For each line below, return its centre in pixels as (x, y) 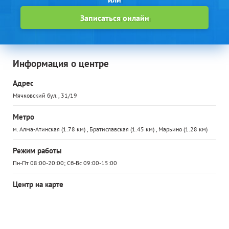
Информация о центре (61, 63)
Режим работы (37, 151)
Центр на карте (38, 184)
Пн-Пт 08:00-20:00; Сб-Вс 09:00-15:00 (65, 163)
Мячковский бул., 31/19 (45, 95)
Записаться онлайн (114, 18)
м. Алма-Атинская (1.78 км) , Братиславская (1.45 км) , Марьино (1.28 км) (110, 129)
